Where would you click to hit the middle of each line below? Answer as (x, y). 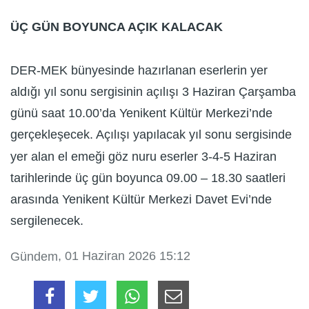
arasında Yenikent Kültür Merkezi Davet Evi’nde (141, 200)
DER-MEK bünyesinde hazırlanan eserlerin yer (139, 70)
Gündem (34, 256)
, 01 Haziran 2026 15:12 (124, 256)
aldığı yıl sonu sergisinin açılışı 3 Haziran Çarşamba (153, 92)
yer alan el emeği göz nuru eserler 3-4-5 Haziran (143, 156)
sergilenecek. (47, 221)
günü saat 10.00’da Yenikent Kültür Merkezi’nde (141, 113)
